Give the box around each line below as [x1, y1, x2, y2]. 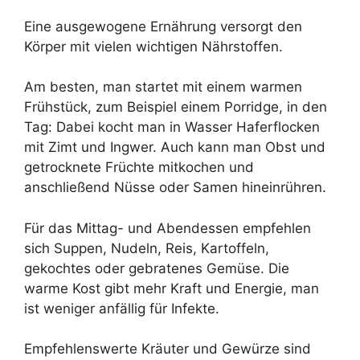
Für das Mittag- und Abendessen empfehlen [24, 219, 311, 236]
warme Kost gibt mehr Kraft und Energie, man [24, 280, 319, 297]
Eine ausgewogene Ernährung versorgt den [24, 18, 302, 35]
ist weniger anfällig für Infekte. [24, 300, 219, 317]
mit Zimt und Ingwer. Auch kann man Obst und [24, 139, 325, 156]
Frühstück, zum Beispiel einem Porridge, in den [24, 99, 327, 116]
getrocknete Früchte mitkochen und [24, 159, 254, 176]
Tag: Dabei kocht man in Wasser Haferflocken [24, 119, 320, 136]
